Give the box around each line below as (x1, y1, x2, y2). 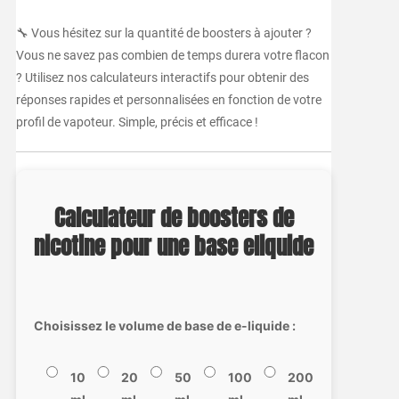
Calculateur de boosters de (53, 202, 294, 235)
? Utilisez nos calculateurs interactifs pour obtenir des (15, 70, 309, 85)
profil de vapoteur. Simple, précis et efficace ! (15, 115, 258, 130)
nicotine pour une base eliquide (34, 231, 314, 264)
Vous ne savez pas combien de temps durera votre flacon (15, 48, 330, 63)
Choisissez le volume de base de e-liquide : (33, 318, 296, 334)
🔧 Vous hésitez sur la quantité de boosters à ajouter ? (15, 26, 312, 41)
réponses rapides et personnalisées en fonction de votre (15, 93, 322, 108)
